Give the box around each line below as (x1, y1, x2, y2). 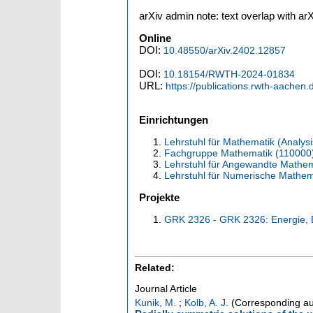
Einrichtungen (139, 114, 208, 126)
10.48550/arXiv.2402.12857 (163, 45, 286, 57)
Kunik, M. (135, 296, 176, 308)
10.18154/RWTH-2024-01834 (163, 68, 295, 80)
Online (139, 32, 171, 45)
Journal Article (135, 283, 197, 295)
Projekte (139, 191, 180, 204)
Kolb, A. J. (184, 296, 228, 308)
